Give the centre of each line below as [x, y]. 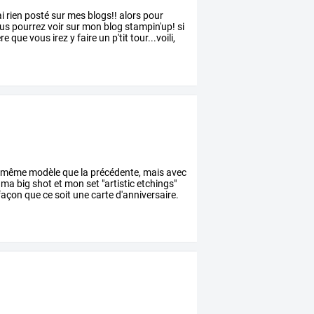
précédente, [115, 172]
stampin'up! [149, 27]
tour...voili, [152, 38]
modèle [44, 172]
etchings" [156, 183]
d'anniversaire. [146, 194]
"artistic [117, 183]
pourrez [28, 27]
